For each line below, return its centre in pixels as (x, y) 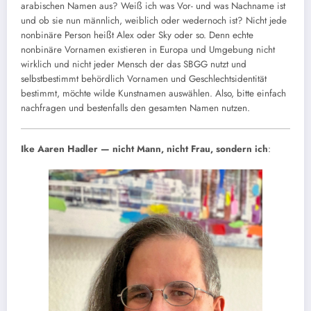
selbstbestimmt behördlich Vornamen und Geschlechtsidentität (144, 79)
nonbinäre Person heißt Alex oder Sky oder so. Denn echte (137, 35)
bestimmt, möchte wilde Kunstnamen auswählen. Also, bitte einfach (153, 94)
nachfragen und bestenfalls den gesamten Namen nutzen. (135, 108)
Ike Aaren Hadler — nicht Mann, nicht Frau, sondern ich (144, 149)
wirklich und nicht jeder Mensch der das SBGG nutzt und (134, 65)
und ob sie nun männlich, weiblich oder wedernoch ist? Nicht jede (154, 21)
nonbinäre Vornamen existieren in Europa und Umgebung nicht (148, 50)
